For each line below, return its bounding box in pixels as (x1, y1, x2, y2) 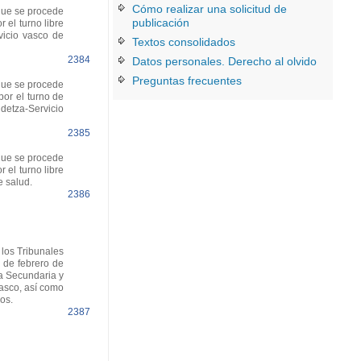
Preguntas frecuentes (132, 74, 243, 87)
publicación (132, 16, 190, 29)
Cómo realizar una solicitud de (132, 2, 288, 15)
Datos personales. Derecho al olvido (132, 55, 317, 68)
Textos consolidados (132, 35, 236, 48)
